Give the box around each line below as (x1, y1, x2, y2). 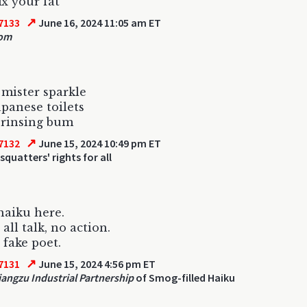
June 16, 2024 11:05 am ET (36, 16, 162, 29)
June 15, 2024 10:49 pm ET (36, 136, 162, 150)
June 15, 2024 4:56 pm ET (36, 257, 156, 271)
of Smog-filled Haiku (134, 271, 235, 284)
